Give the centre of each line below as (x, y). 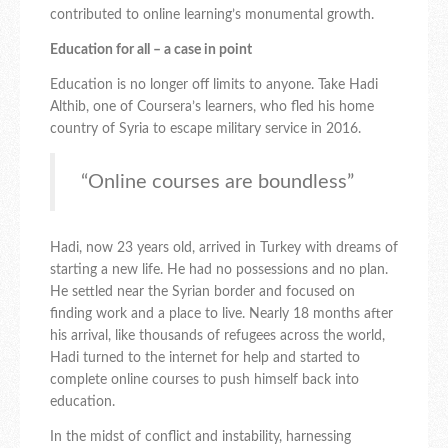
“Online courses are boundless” (217, 182)
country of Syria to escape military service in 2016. (205, 129)
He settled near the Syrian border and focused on (202, 292)
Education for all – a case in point (151, 50)
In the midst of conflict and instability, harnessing (200, 437)
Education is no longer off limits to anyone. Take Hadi (214, 85)
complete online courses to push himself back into (204, 380)
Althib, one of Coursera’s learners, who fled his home (212, 107)
